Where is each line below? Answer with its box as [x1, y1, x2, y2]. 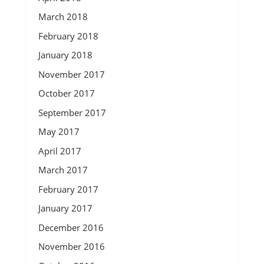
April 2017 [38, 144, 81, 157]
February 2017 [38, 183, 98, 195]
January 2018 [38, 49, 93, 61]
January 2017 [38, 202, 93, 214]
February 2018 [38, 29, 98, 42]
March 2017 [38, 164, 88, 176]
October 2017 [38, 87, 95, 99]
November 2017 [38, 68, 105, 80]
